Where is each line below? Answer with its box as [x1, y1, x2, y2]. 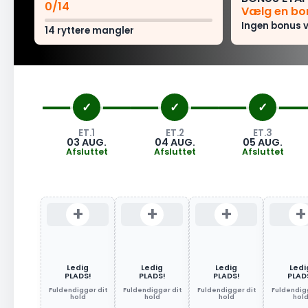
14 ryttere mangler [45, 24, 134, 37]
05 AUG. [243, 135, 283, 149]
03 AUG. [67, 135, 107, 149]
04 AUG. [154, 135, 195, 149]
